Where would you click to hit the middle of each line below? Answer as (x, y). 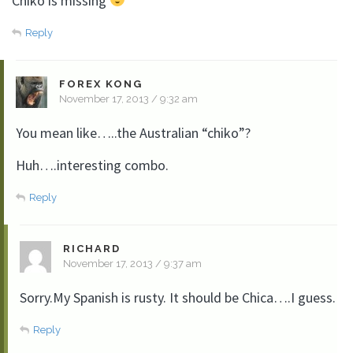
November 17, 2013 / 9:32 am (128, 98)
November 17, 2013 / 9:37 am (132, 263)
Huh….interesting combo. (92, 165)
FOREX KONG (101, 84)
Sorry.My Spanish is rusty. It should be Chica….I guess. (178, 297)
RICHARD (92, 248)
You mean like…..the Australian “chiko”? (133, 132)
